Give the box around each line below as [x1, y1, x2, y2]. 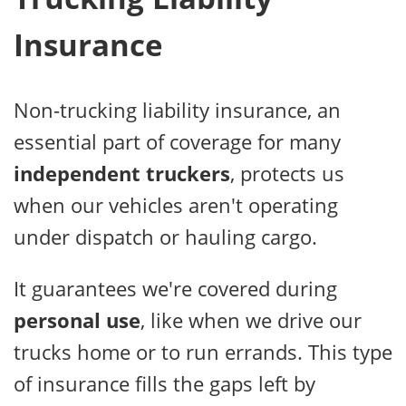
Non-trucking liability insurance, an [14, 95, 341, 123]
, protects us [230, 159, 344, 187]
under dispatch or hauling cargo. [14, 222, 317, 250]
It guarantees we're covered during [14, 274, 337, 302]
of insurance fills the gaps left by [14, 369, 315, 397]
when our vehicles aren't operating [14, 190, 338, 218]
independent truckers [14, 159, 230, 187]
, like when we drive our [140, 305, 362, 333]
